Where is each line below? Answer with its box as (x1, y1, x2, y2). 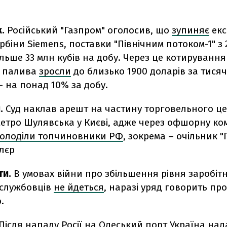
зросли (39, 65, 71, 77)
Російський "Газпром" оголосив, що (5, 24, 172, 36)
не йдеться (54, 181, 104, 193)
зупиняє (172, 24, 209, 36)
